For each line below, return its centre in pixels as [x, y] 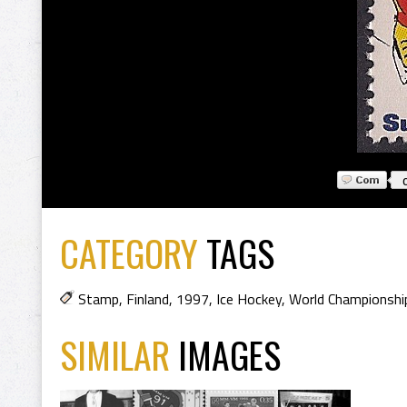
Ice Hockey [249, 299]
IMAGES [229, 354]
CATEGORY [129, 253]
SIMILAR [119, 354]
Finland [148, 299]
